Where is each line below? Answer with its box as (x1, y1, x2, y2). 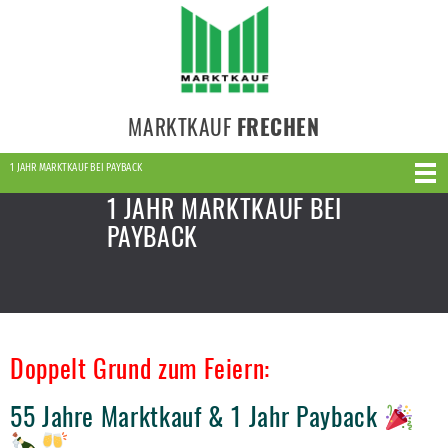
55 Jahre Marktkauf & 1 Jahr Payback (10, 396, 385, 434)
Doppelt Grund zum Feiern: (10, 348, 271, 386)
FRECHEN (236, 110, 320, 142)
